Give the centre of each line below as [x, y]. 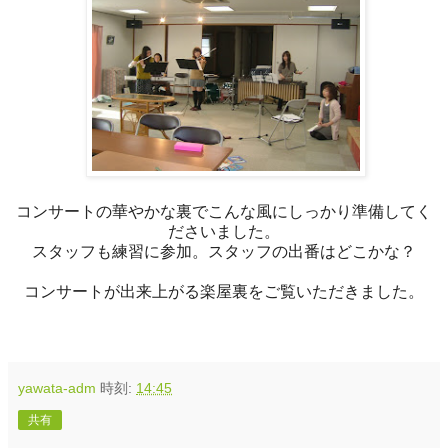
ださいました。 [224, 231]
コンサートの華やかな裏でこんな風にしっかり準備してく [224, 211]
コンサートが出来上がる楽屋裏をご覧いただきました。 [224, 291]
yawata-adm [57, 387]
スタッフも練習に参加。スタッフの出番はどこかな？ [224, 251]
